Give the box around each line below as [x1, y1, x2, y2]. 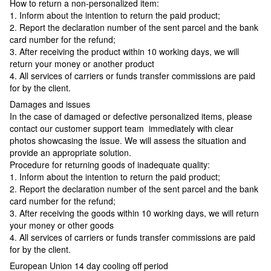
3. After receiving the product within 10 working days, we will [10, 45, 239, 58]
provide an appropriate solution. [10, 146, 134, 159]
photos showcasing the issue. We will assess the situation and [10, 134, 246, 147]
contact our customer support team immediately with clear [10, 122, 233, 135]
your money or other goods [10, 219, 114, 232]
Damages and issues [10, 98, 90, 111]
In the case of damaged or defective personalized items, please [10, 110, 252, 123]
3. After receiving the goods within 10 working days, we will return [10, 207, 259, 220]
